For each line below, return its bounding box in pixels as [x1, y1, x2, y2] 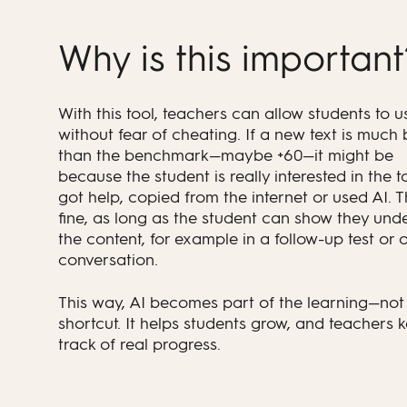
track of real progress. [58, 334, 221, 354]
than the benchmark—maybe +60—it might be [58, 145, 393, 165]
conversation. [58, 250, 158, 270]
